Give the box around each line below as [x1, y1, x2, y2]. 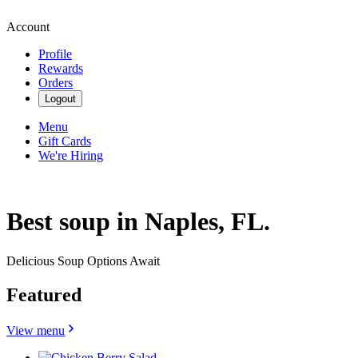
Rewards [38, 62, 83, 75]
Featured [6, 284, 82, 305]
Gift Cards [38, 134, 91, 148]
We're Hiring [38, 149, 103, 162]
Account [6, 20, 50, 34]
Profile [38, 47, 72, 61]
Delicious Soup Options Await [6, 253, 160, 268]
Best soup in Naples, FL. [6, 207, 270, 237]
